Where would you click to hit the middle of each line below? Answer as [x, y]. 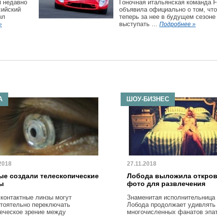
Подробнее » [178, 24]
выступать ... [139, 24]
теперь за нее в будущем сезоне [167, 17]
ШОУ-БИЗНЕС [148, 99]
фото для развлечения [166, 184]
